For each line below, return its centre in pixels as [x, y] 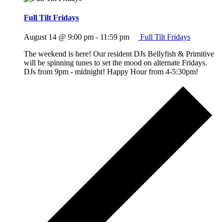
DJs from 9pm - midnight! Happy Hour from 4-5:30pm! [113, 72]
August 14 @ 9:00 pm [59, 37]
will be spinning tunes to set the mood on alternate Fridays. [115, 63]
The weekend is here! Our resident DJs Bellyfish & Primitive [119, 54]
